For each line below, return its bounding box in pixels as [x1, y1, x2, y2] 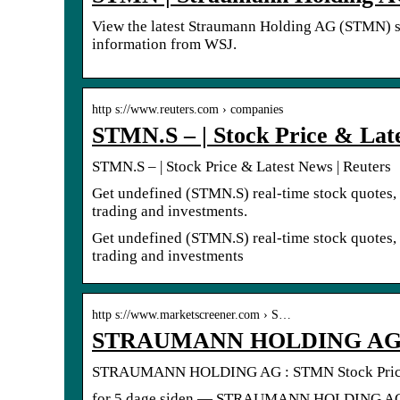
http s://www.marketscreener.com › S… [92, 307, 291, 321]
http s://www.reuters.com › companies [92, 102, 283, 116]
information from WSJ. [92, 35, 237, 53]
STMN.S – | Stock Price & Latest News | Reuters [92, 157, 391, 175]
